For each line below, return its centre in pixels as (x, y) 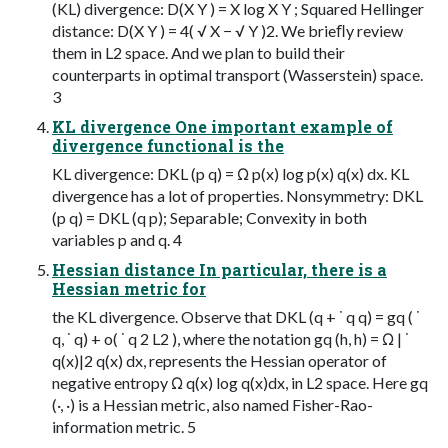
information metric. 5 (124, 426)
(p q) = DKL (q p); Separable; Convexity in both (209, 217)
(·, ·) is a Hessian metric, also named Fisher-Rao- (212, 404)
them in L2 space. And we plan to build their (198, 52)
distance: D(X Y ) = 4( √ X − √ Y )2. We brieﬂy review (227, 30)
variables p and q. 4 (117, 239)
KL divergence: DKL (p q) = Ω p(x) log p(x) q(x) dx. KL (230, 173)
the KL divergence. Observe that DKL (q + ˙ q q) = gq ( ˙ (236, 316)
